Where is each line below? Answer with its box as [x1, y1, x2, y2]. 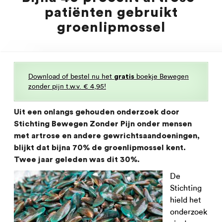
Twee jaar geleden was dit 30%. [14, 156, 140, 164]
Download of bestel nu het [28, 72, 114, 81]
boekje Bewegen [134, 72, 189, 81]
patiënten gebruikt [44, 5, 178, 19]
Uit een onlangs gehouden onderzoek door [14, 108, 179, 116]
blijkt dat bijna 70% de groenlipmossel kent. [14, 144, 186, 152]
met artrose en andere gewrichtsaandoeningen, [14, 132, 200, 140]
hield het [170, 195, 201, 205]
